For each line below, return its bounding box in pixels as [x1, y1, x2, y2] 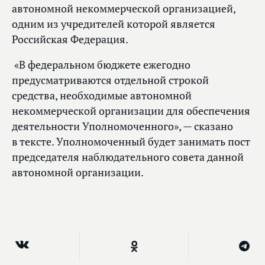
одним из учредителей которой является [12, 17, 215, 31]
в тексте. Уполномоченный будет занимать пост [12, 135, 250, 149]
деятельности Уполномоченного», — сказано [12, 119, 233, 134]
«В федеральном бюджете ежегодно [12, 58, 190, 72]
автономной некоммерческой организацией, [12, 2, 235, 16]
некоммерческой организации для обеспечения [12, 104, 250, 118]
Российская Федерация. [12, 33, 128, 47]
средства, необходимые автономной [12, 89, 192, 103]
